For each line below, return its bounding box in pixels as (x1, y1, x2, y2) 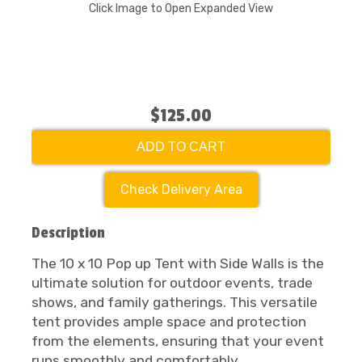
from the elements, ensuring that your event (32, 333, 324, 349)
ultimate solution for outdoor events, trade (32, 275, 313, 291)
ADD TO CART (137, 140, 225, 154)
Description (32, 224, 105, 242)
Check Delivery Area (120, 182, 242, 197)
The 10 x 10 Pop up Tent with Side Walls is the (32, 255, 324, 271)
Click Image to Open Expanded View (89, 2, 273, 15)
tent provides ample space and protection (32, 314, 306, 330)
